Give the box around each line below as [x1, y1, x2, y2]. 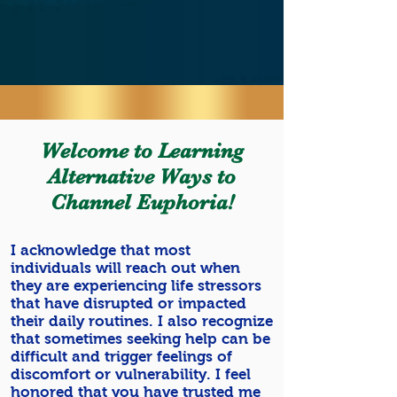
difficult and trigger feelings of [11, 348, 232, 365]
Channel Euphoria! [50, 190, 234, 214]
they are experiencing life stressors [11, 277, 261, 294]
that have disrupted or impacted [11, 295, 246, 312]
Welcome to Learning [40, 138, 244, 163]
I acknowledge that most [11, 242, 191, 259]
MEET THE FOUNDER [57, 42, 224, 58]
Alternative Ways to [48, 164, 236, 189]
